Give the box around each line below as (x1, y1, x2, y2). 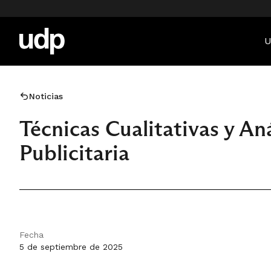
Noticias (29, 91, 63, 101)
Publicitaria (19, 139, 129, 166)
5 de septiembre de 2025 (19, 242, 123, 252)
